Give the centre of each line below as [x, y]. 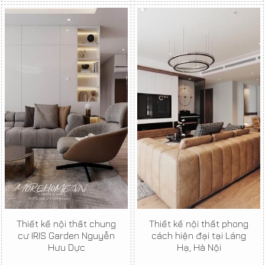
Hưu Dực [66, 248]
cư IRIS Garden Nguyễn [66, 236]
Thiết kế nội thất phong [199, 224]
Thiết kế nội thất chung [66, 224]
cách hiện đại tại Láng [199, 236]
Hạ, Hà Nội [199, 248]
